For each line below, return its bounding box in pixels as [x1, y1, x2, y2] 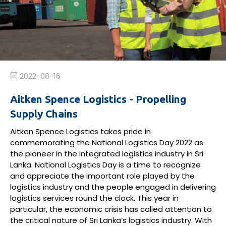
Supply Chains [10, 107, 78, 120]
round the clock [76, 192, 134, 203]
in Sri [185, 148, 203, 159]
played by [143, 170, 182, 181]
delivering [180, 181, 216, 192]
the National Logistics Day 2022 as [77, 137, 203, 148]
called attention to [138, 203, 212, 214]
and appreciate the [10, 170, 86, 181]
